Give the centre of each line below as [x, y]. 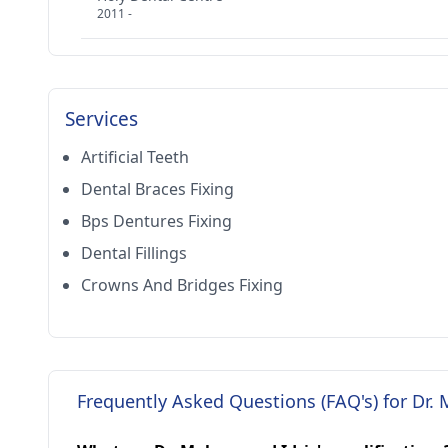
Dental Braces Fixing [157, 189]
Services [101, 119]
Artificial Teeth [135, 157]
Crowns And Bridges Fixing [182, 285]
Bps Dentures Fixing [156, 221]
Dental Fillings [134, 253]
